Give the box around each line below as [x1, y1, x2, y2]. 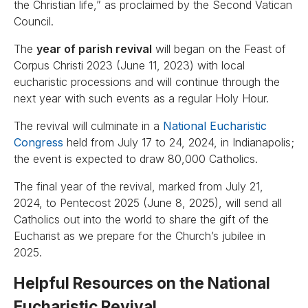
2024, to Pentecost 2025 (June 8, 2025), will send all [14, 196, 282, 210]
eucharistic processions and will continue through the [14, 75, 280, 89]
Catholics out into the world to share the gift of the [14, 212, 269, 226]
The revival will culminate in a [14, 119, 163, 133]
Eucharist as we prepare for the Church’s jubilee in [14, 229, 265, 243]
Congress [14, 135, 63, 149]
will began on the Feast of [152, 42, 286, 56]
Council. [14, 14, 54, 28]
